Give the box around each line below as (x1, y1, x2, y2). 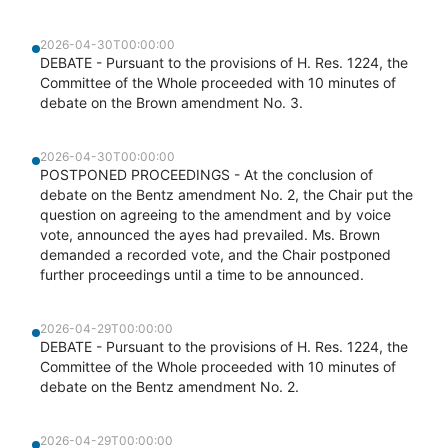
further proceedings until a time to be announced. (40, 266, 364, 283)
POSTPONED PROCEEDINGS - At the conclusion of (40, 166, 373, 183)
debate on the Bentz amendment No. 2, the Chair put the (40, 186, 413, 203)
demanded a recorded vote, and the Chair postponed (40, 246, 391, 263)
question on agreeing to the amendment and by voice (40, 206, 391, 223)
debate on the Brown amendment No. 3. (40, 94, 303, 111)
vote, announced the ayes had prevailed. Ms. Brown (40, 226, 380, 243)
